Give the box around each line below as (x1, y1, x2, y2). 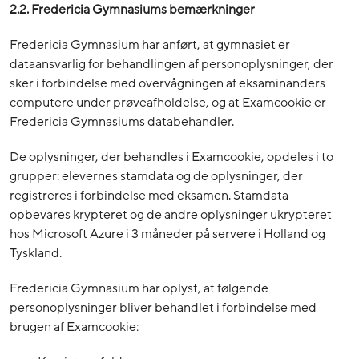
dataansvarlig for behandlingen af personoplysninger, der (10, 55, 333, 74)
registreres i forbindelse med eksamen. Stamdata (10, 187, 288, 205)
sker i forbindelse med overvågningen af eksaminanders (10, 75, 325, 93)
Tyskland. (10, 244, 62, 263)
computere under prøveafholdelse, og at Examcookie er (10, 94, 326, 112)
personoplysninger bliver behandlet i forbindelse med (10, 299, 317, 317)
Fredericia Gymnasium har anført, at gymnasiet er (10, 36, 290, 54)
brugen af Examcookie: (10, 318, 139, 337)
